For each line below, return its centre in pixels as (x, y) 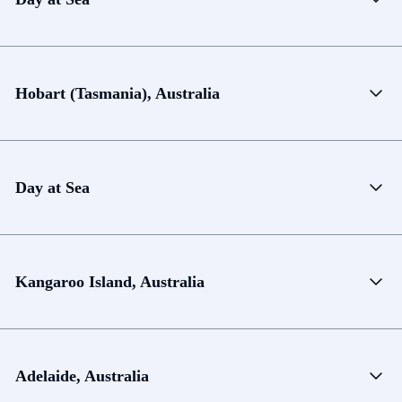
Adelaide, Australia (82, 376)
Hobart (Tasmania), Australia (118, 93)
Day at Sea (52, 187)
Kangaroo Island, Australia (110, 281)
